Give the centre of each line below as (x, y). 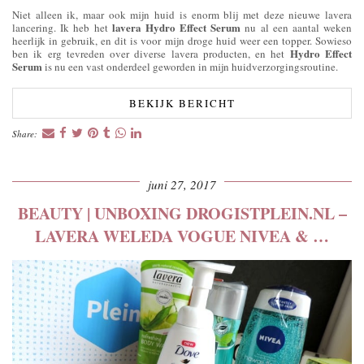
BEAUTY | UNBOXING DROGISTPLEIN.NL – (182, 214)
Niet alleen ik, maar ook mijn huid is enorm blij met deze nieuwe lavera (182, 15)
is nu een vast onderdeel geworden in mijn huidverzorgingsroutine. (190, 67)
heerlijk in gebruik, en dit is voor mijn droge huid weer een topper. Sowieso (182, 41)
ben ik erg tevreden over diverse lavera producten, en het (151, 54)
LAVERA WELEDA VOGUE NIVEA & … (182, 236)
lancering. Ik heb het (62, 28)
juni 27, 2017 (182, 185)
